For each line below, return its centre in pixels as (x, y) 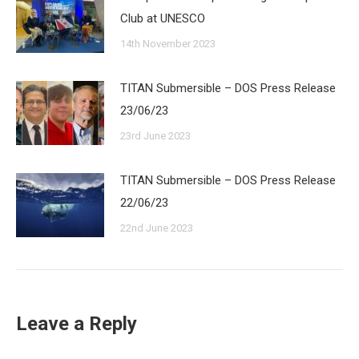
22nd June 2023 (157, 228)
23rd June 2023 (155, 136)
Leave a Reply (77, 324)
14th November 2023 (168, 44)
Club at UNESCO (163, 19)
